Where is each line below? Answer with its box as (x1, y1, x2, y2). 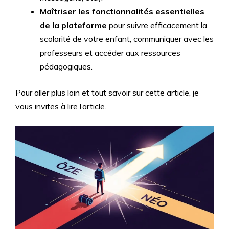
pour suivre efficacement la (107, 20, 207, 30)
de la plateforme (40, 20, 107, 30)
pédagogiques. (40, 61, 93, 72)
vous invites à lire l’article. (15, 101, 106, 111)
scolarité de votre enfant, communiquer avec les (40, 34, 214, 44)
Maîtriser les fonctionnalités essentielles (40, 6, 204, 16)
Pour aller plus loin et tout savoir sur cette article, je (15, 87, 199, 98)
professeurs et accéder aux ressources (40, 48, 180, 58)
